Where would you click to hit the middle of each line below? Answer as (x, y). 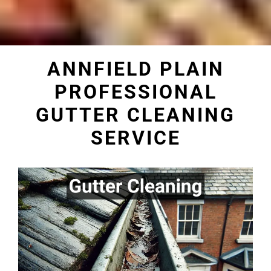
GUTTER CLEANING (135, 115)
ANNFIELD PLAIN (135, 69)
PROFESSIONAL (135, 92)
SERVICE (135, 138)
